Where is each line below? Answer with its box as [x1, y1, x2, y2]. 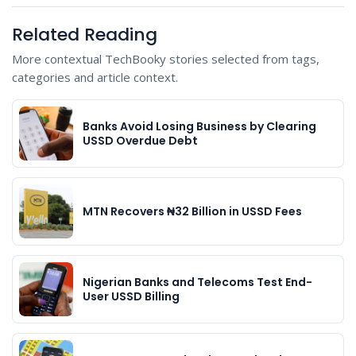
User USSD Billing [83, 288, 180, 305]
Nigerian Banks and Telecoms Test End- [83, 274, 312, 291]
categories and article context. [12, 69, 178, 86]
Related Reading [12, 22, 157, 48]
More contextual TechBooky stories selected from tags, [12, 51, 319, 68]
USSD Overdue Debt [83, 133, 198, 149]
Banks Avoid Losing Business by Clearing [83, 118, 316, 135]
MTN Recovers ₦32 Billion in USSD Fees [83, 203, 302, 220]
